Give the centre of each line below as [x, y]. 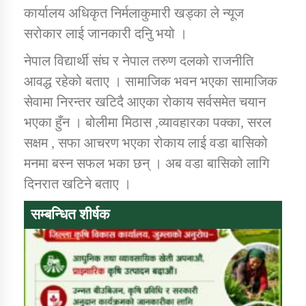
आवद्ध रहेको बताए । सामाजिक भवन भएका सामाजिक [151, 81]
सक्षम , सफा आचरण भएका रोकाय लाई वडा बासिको [146, 142]
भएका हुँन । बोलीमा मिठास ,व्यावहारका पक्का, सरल [148, 122]
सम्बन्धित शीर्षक [70, 214]
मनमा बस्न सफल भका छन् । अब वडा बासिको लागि [147, 163]
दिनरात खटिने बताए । [78, 183]
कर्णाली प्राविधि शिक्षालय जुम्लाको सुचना [170, 182]
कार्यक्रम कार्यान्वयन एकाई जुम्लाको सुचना [173, 40]
